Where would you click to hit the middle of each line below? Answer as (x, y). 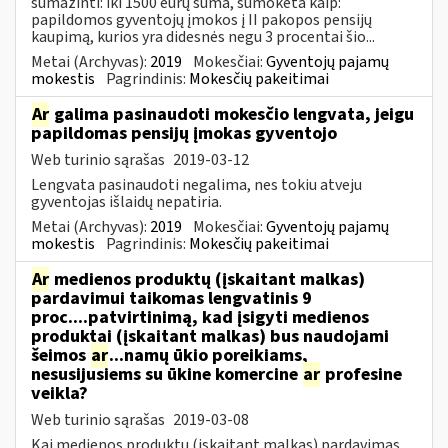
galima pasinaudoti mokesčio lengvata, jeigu (232, 114)
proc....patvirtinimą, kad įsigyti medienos (200, 317)
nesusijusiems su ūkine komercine (166, 374)
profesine (361, 374)
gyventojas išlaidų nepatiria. (126, 201)
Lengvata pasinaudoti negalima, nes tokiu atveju (196, 184)
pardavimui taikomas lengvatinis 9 (171, 298)
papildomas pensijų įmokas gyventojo (184, 133)
